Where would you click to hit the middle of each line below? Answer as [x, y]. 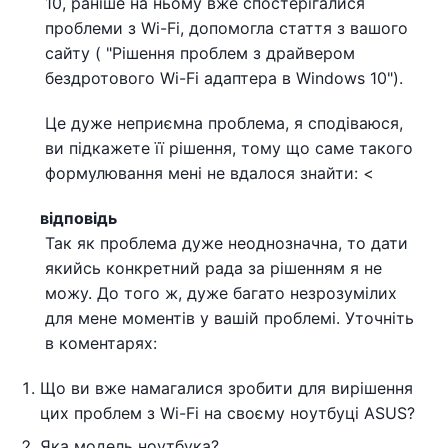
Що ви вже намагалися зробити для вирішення [226, 387]
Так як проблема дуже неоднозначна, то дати [226, 242]
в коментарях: [101, 342]
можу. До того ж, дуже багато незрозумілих [221, 292]
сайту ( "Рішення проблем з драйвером [200, 52]
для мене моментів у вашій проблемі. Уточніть [229, 317]
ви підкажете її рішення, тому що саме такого [229, 147]
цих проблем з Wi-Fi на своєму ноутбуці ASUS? [227, 412]
